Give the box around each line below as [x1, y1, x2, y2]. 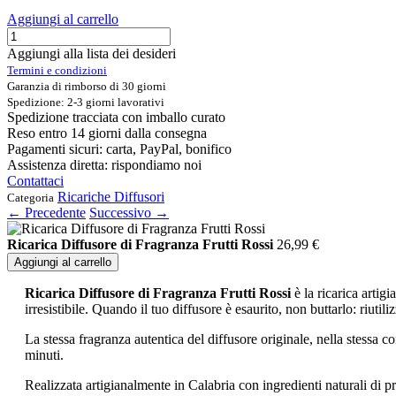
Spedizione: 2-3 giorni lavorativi [7, 95, 164, 110]
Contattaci [7, 173, 64, 189]
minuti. [25, 347, 64, 363]
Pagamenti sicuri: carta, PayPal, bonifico [7, 141, 232, 157]
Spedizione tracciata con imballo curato [7, 110, 225, 126]
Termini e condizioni [7, 64, 107, 78]
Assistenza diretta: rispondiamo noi [7, 157, 202, 173]
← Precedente [7, 205, 86, 221]
